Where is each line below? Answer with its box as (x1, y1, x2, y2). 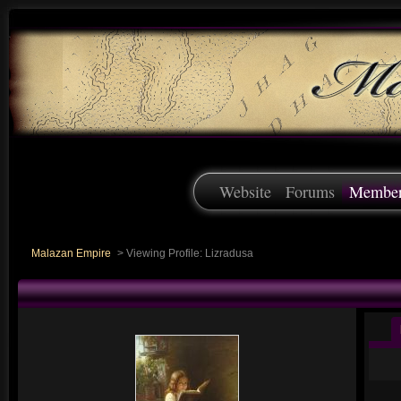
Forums (286, 181, 335, 202)
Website (219, 181, 271, 202)
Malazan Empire (31, 247, 111, 259)
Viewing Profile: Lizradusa (124, 247, 253, 259)
